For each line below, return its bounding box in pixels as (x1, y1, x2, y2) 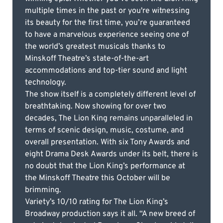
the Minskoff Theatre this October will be (25, 173, 170, 183)
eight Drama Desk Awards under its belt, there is (25, 149, 198, 159)
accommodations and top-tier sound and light (25, 65, 187, 76)
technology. (25, 77, 66, 88)
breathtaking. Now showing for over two (25, 101, 166, 111)
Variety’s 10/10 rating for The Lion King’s (25, 197, 168, 207)
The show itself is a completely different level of (25, 89, 196, 100)
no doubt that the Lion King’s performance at (25, 161, 185, 171)
